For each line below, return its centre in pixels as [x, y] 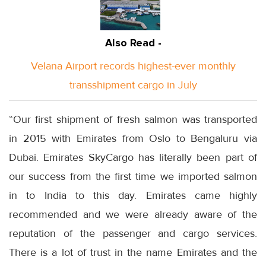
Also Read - [133, 42]
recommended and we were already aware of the [133, 214]
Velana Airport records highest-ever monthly [133, 66]
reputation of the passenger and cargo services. [133, 233]
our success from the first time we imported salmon [133, 176]
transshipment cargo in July [133, 85]
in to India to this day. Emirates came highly [133, 195]
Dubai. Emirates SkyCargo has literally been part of [133, 157]
